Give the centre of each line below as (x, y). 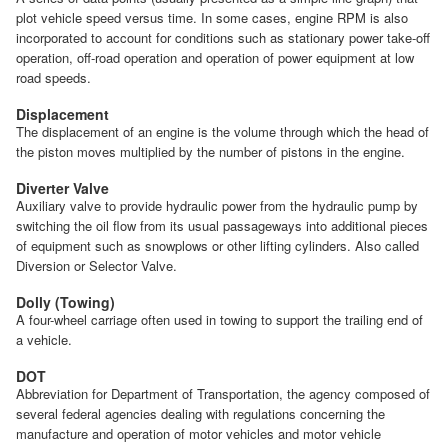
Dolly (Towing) (65, 301)
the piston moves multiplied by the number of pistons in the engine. (210, 151)
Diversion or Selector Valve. (96, 265)
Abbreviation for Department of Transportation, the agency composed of (223, 393)
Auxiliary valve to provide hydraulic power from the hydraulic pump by (217, 205)
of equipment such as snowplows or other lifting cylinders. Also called (217, 245)
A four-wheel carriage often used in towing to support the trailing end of (219, 319)
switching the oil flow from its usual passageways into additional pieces (222, 225)
